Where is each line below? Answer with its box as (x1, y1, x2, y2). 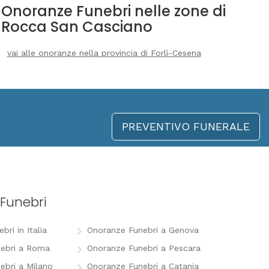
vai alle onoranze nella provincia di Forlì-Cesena (7, 48, 201, 58)
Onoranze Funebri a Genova (86, 225, 199, 235)
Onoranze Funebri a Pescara (86, 243, 201, 253)
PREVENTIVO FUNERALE (122, 120, 250, 133)
